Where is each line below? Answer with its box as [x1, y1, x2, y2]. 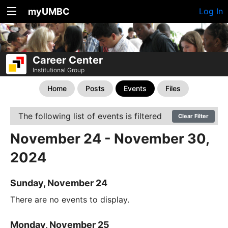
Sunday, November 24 [10, 178, 107, 189]
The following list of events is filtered [18, 111, 162, 121]
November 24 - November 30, [10, 130, 209, 147]
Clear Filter [178, 112, 209, 120]
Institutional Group [33, 66, 84, 74]
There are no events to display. [10, 194, 129, 205]
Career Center [33, 54, 103, 66]
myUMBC [28, 6, 70, 17]
